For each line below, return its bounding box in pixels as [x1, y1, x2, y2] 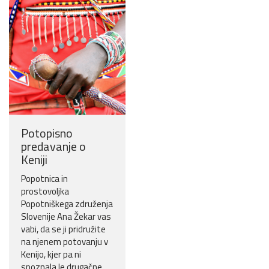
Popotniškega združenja [21, 197, 113, 211]
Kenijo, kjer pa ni [21, 247, 81, 262]
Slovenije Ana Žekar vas [21, 210, 111, 224]
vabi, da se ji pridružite [21, 222, 106, 237]
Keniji [21, 150, 47, 169]
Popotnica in [21, 172, 68, 186]
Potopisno [21, 124, 73, 143]
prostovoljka [21, 184, 69, 199]
